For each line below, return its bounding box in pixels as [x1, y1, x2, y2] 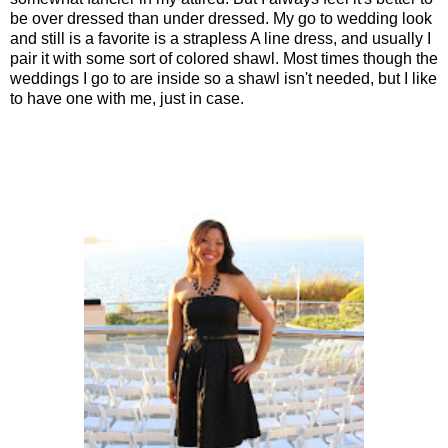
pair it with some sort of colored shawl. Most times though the [10, 49, 438, 67]
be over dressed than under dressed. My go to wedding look [10, 9, 432, 27]
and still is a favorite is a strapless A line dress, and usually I [10, 29, 431, 47]
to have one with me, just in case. [10, 89, 244, 107]
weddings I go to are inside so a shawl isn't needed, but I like [10, 69, 437, 87]
